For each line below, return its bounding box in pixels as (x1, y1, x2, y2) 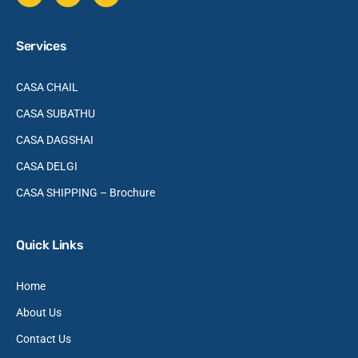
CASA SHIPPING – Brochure (16, 185, 155, 199)
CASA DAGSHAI (16, 133, 93, 146)
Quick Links (16, 237, 84, 253)
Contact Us (16, 332, 71, 345)
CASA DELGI (16, 159, 78, 173)
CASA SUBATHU (16, 106, 95, 120)
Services (16, 38, 67, 54)
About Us (16, 305, 62, 319)
